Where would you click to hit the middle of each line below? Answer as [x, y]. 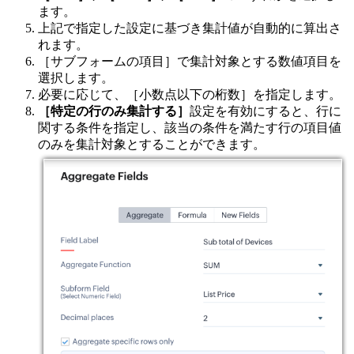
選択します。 [76, 78]
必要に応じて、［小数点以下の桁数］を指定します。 [190, 95]
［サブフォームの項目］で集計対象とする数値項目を [190, 62]
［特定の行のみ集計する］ [114, 111]
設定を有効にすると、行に [265, 111]
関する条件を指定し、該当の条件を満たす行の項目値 [190, 128]
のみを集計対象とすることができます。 [152, 145]
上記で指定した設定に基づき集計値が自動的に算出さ [190, 28]
